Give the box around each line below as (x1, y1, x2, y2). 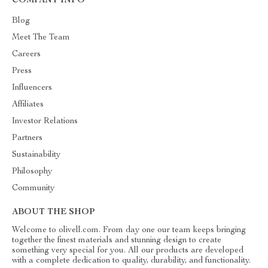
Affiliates (12, 100, 44, 109)
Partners (12, 134, 42, 142)
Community (12, 184, 54, 193)
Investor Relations (12, 117, 78, 126)
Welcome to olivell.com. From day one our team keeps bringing (12, 226, 246, 234)
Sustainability (12, 151, 60, 159)
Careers (12, 50, 41, 59)
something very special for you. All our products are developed (12, 246, 243, 255)
